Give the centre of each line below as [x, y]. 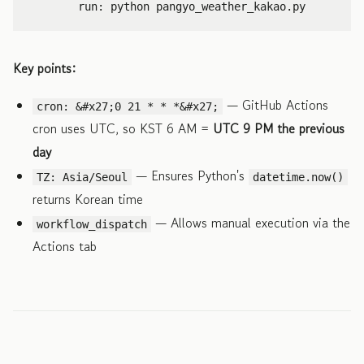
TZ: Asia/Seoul [82, 177]
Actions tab [65, 246]
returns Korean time [88, 199]
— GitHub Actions [276, 104]
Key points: [44, 68]
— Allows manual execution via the [251, 222]
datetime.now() [299, 177]
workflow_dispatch [92, 224]
